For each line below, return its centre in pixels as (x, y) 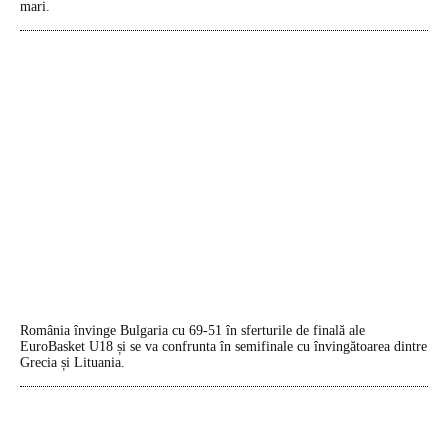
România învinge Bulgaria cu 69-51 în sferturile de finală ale (192, 331)
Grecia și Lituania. (72, 363)
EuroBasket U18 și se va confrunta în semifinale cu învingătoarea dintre (223, 347)
